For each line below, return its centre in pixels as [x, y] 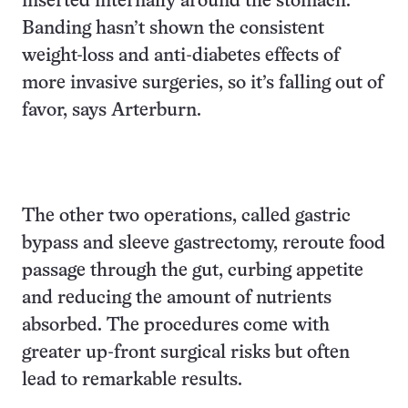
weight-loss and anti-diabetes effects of [181, 56]
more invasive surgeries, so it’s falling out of [203, 83]
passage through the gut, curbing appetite [193, 271]
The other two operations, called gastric [186, 216]
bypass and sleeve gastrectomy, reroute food [204, 244]
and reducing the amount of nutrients [177, 298]
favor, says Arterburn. [112, 111]
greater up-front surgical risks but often [186, 353]
